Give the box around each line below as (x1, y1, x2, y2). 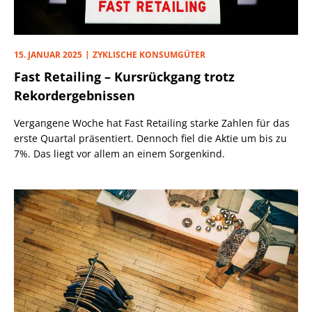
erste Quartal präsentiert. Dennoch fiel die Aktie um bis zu (14, 131, 287, 145)
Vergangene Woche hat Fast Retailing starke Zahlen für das (14, 116, 290, 130)
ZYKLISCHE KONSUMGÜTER (93, 48, 205, 61)
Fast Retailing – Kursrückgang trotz (14, 68, 235, 85)
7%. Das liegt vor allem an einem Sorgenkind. (14, 146, 225, 160)
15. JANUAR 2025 (14, 48, 82, 61)
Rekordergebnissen (14, 86, 135, 104)
